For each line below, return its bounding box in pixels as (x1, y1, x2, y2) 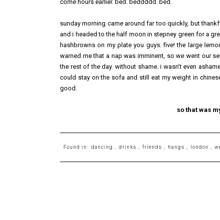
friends (142, 144, 163, 150)
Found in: (63, 144, 90, 150)
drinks (119, 144, 137, 150)
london (191, 144, 209, 150)
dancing (91, 144, 113, 150)
